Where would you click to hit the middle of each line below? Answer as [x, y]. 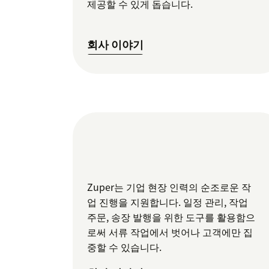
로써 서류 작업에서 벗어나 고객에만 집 [170, 231]
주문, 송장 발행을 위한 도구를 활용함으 [171, 216]
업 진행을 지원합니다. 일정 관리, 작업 [168, 201]
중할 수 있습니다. [124, 246]
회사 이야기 [115, 44]
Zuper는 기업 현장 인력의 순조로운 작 [169, 186]
